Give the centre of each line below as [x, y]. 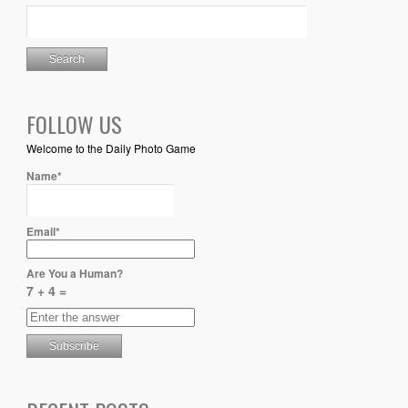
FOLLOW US [74, 124]
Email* [43, 232]
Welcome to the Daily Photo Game [111, 148]
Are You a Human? [74, 274]
